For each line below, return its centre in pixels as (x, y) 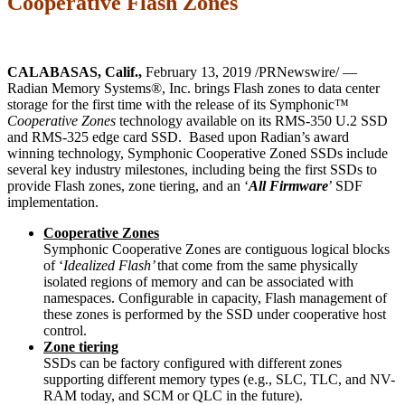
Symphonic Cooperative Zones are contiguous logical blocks (217, 249)
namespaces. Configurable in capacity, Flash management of (215, 297)
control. (65, 330)
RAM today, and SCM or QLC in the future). (173, 395)
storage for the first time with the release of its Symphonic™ (178, 104)
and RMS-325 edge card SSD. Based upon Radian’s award (178, 137)
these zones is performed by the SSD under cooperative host (215, 314)
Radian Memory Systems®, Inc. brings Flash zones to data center (193, 88)
